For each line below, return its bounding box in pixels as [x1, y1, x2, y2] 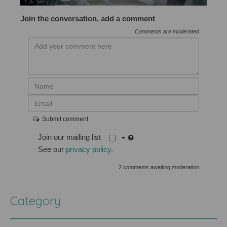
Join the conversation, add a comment [20, 14, 156, 23]
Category [10, 193, 61, 209]
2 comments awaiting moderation [118, 164, 199, 171]
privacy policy [66, 145, 111, 154]
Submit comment [39, 116, 89, 123]
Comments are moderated [134, 28, 199, 35]
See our [38, 145, 66, 154]
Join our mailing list [38, 133, 109, 142]
